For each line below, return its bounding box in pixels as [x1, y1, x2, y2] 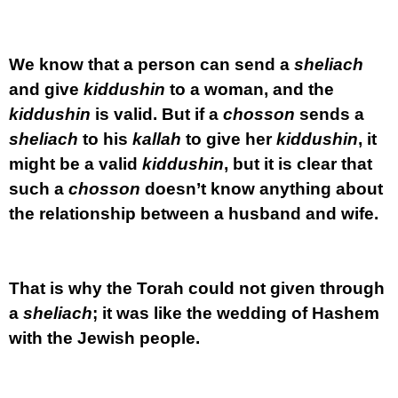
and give [9, 80, 84, 99]
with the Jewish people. [9, 329, 200, 347]
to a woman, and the [165, 80, 334, 99]
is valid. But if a [91, 105, 219, 123]
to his [78, 130, 132, 148]
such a [9, 179, 68, 198]
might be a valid [9, 155, 142, 173]
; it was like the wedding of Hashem [92, 304, 379, 322]
